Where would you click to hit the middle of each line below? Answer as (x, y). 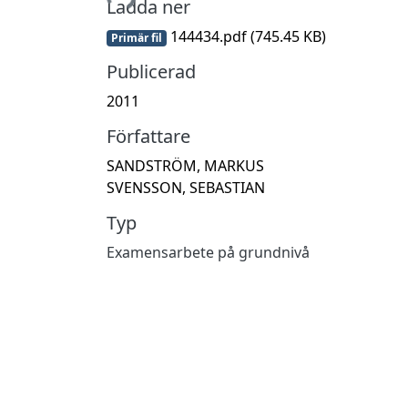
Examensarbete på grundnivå (208, 252)
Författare (148, 136)
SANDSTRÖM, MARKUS (185, 165)
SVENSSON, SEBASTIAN (186, 187)
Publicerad (151, 71)
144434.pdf (208, 36)
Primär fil (136, 37)
